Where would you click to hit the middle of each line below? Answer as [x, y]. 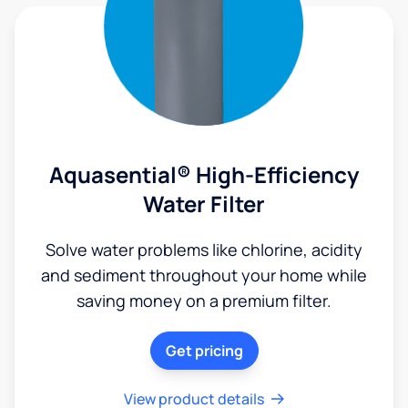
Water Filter [204, 204]
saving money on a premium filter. [204, 301]
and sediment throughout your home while [204, 275]
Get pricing [204, 351]
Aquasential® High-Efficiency [204, 175]
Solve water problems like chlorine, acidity [204, 250]
